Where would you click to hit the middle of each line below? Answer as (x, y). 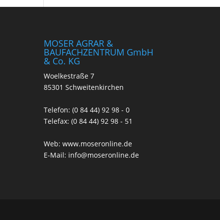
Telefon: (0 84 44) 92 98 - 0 (87, 110)
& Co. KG (62, 61)
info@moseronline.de (104, 155)
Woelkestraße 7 (69, 76)
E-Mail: (56, 155)
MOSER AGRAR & (79, 43)
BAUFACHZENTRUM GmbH (99, 52)
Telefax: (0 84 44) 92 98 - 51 (88, 121)
